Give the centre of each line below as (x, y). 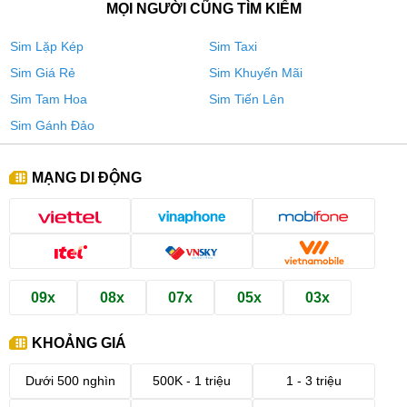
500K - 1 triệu (192, 381)
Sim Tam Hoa (49, 99)
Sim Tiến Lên (247, 99)
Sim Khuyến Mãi (256, 73)
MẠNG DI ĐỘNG (87, 178)
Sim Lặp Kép (47, 47)
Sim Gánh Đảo (52, 126)
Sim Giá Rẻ (43, 73)
